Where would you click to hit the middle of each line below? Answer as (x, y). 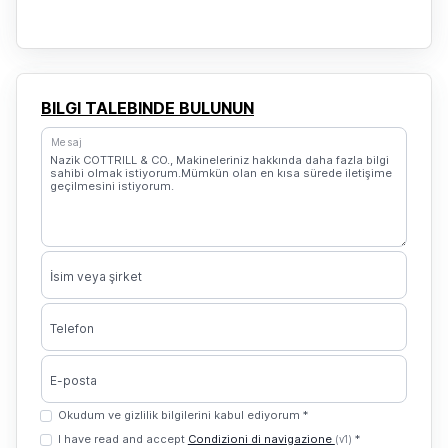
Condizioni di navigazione (261, 439)
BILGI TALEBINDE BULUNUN (147, 108)
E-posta (73, 380)
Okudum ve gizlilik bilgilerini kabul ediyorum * (182, 415)
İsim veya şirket (96, 276)
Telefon (72, 328)
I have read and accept (122, 439)
